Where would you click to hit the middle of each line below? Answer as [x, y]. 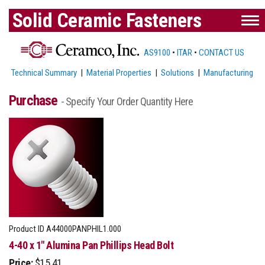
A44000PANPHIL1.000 [83, 229]
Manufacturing [229, 72]
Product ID [27, 229]
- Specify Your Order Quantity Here [127, 101]
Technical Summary [44, 72]
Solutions [178, 72]
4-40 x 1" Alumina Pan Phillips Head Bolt [91, 245]
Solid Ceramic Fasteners [106, 20]
